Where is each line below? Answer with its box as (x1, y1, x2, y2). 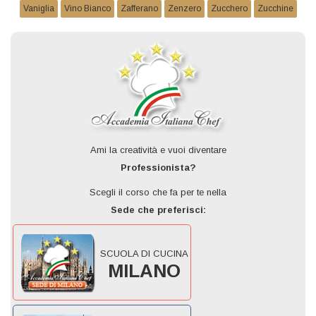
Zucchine (257, 4, 293, 13)
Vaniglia (23, 4, 54, 13)
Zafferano (120, 4, 158, 13)
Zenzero (167, 4, 201, 13)
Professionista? (120, 162, 196, 173)
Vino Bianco (63, 4, 111, 13)
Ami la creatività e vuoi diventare (90, 145, 226, 155)
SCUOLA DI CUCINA (100, 248, 188, 259)
